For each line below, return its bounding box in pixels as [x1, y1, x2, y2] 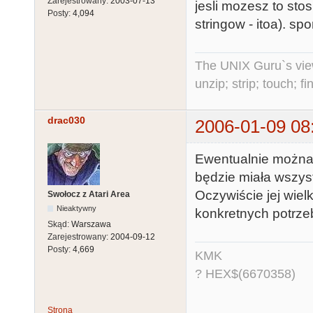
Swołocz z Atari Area [48, 189, 130, 199]
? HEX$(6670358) [195, 266, 296, 281]
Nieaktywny [57, 203, 97, 212]
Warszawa [71, 219, 111, 229]
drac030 [48, 115, 85, 126]
